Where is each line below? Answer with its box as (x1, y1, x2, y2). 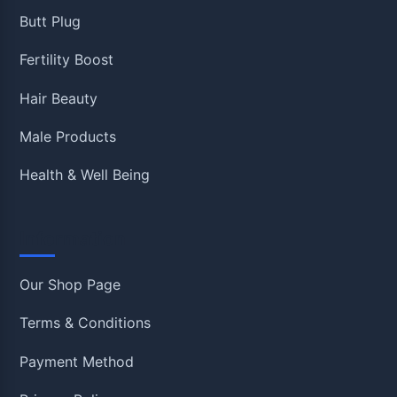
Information (19, 227, 127, 250)
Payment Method (19, 352, 135, 370)
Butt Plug (19, 12, 82, 30)
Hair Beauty (19, 89, 98, 107)
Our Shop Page (19, 275, 121, 293)
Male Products (19, 128, 117, 146)
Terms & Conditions (19, 314, 152, 332)
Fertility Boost (19, 51, 114, 69)
